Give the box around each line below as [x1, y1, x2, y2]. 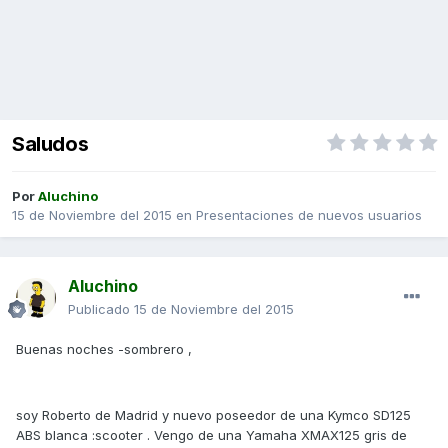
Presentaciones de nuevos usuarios [196, 207, 422, 224]
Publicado [68, 301, 134, 318]
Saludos [12, 132, 89, 157]
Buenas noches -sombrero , [16, 341, 192, 358]
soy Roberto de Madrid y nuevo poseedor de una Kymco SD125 [16, 407, 411, 424]
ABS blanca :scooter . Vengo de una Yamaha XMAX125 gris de [16, 427, 407, 444]
